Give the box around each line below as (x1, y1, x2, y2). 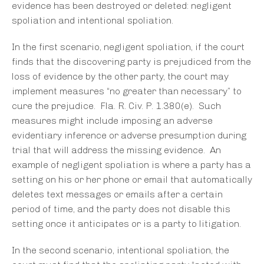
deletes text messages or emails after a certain (12, 189, 223, 200)
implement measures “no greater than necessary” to (12, 85, 242, 97)
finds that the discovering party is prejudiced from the (12, 56, 251, 68)
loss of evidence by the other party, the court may (12, 71, 229, 82)
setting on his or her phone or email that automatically (12, 174, 252, 186)
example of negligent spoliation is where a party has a (12, 159, 251, 171)
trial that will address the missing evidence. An (12, 144, 221, 156)
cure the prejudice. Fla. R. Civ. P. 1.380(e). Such (12, 100, 221, 112)
